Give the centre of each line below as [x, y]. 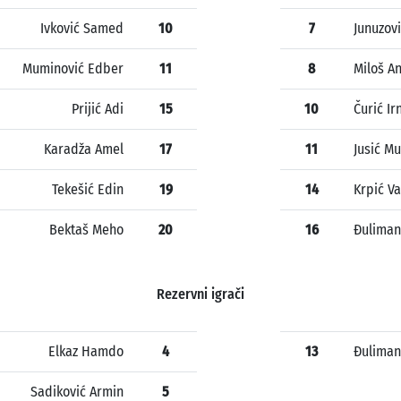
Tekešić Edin [88, 190]
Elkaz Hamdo [86, 352]
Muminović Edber [73, 69]
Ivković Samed [82, 29]
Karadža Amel [84, 149]
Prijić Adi [98, 109]
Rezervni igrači [200, 294]
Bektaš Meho [86, 230]
